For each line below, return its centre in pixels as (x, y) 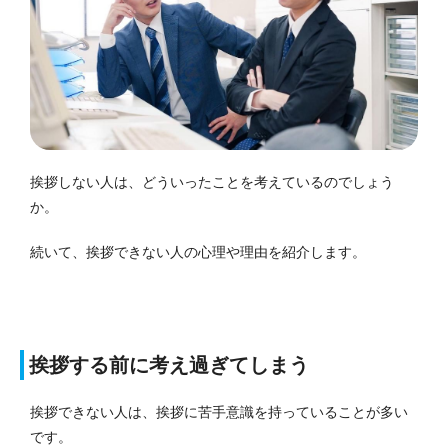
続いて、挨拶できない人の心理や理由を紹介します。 (198, 251)
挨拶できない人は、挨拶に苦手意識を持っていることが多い (219, 411)
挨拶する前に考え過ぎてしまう (169, 364)
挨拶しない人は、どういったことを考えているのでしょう (212, 181)
